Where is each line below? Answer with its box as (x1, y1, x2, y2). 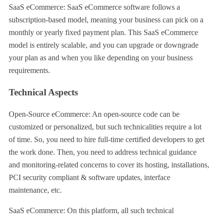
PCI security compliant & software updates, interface (9, 173, 170, 182)
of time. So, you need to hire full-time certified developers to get (9, 135, 204, 144)
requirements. (9, 66, 50, 75)
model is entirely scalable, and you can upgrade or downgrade (9, 41, 199, 50)
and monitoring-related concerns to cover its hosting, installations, (9, 160, 209, 169)
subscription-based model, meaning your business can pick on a (9, 16, 203, 24)
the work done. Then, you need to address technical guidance (9, 147, 197, 156)
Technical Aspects (9, 87, 78, 97)
